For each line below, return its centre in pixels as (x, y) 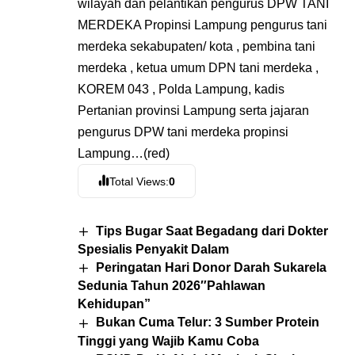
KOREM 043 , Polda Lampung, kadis (181, 90)
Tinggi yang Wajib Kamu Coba (168, 341)
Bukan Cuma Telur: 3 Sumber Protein (208, 323)
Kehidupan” (114, 304)
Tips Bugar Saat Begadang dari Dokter (212, 231)
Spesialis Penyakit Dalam (153, 250)
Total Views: (139, 181)
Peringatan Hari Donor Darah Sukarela (212, 268)
